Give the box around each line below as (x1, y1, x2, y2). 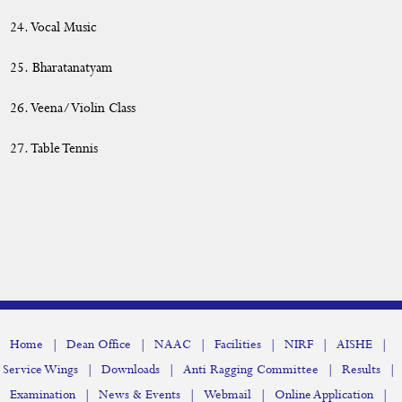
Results (341, 362, 380, 378)
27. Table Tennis (10, 140, 99, 158)
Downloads (100, 362, 160, 378)
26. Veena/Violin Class (10, 100, 136, 118)
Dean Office (66, 336, 131, 353)
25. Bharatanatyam (10, 59, 113, 77)
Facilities (214, 336, 261, 353)
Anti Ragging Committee (182, 362, 319, 378)
